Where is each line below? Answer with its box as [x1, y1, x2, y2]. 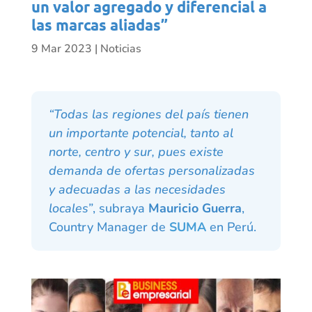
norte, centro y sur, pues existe [48, 143, 224, 160]
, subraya [92, 199, 148, 217]
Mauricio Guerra [148, 199, 242, 217]
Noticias [100, 40, 141, 56]
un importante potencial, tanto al [48, 124, 233, 141]
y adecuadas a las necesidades [48, 180, 226, 198]
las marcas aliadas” [31, 15, 168, 34]
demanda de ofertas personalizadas [48, 162, 255, 179]
